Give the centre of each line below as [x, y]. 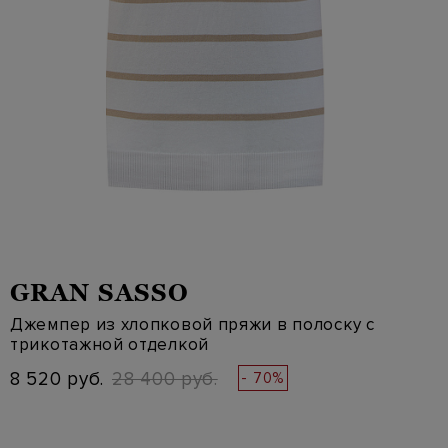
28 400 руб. [165, 379]
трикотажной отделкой [109, 344]
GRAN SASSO [99, 292]
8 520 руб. [57, 379]
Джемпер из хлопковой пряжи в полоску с [192, 324]
